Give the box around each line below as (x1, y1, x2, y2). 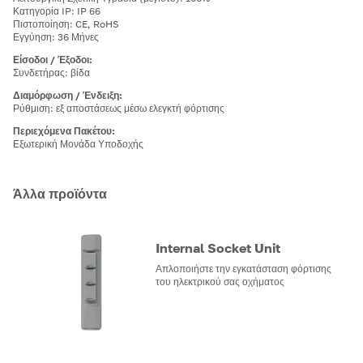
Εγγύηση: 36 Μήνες (13, 30, 99, 43)
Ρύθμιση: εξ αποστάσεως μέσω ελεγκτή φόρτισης (13, 101, 224, 114)
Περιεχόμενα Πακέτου (13, 124, 112, 137)
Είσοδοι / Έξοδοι (13, 53, 89, 66)
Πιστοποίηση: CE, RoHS (13, 17, 119, 30)
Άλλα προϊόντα (13, 185, 107, 202)
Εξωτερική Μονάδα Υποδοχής (13, 137, 143, 150)
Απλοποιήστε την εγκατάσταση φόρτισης (156, 262, 331, 275)
